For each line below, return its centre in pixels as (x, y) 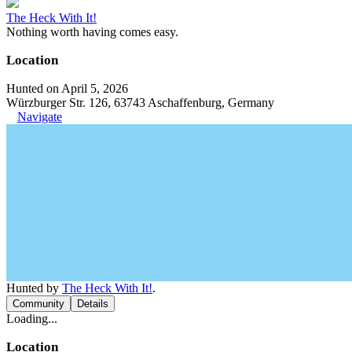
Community (38, 303)
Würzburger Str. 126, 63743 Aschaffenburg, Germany (140, 102)
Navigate (40, 116)
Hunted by (34, 288)
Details (93, 303)
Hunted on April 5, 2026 (67, 88)
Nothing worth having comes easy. (92, 31)
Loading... (32, 318)
